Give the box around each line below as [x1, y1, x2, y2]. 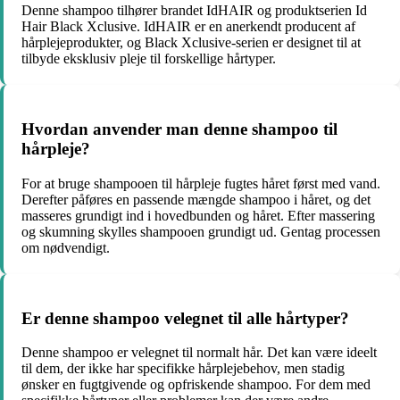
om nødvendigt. [21, 239, 110, 255]
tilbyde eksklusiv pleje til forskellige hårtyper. [21, 51, 276, 67]
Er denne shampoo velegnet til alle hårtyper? [21, 308, 349, 328]
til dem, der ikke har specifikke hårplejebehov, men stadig [21, 361, 345, 377]
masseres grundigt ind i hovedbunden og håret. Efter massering [21, 207, 375, 223]
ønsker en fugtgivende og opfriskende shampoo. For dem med [21, 377, 371, 393]
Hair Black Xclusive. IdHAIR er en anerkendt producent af [21, 19, 355, 35]
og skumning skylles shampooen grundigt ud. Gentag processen [21, 223, 380, 239]
